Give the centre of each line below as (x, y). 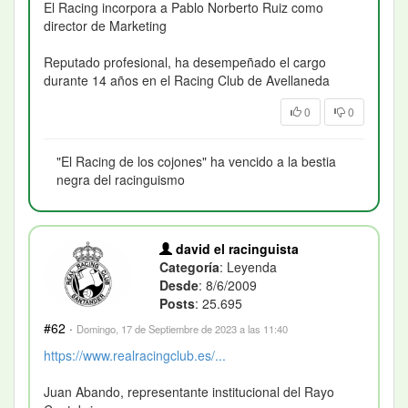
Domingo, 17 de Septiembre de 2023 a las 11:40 (182, 328)
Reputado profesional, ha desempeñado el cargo (185, 61)
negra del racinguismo (121, 179)
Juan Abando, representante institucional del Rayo (189, 391)
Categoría (190, 266)
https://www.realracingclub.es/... (135, 355)
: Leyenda (249, 266)
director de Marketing (105, 25)
